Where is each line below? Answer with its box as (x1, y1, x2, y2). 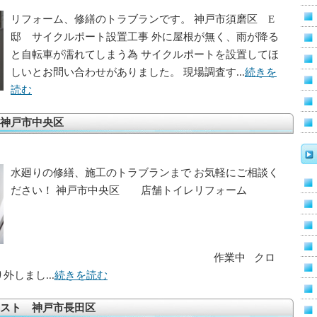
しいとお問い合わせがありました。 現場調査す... (11, 67, 245, 78)
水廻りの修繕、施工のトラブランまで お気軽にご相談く (11, 167, 279, 178)
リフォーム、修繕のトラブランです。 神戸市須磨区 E (11, 13, 275, 25)
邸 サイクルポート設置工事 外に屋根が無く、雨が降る (11, 31, 279, 42)
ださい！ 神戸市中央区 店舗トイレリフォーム (11, 185, 247, 196)
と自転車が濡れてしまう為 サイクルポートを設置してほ (11, 49, 279, 60)
